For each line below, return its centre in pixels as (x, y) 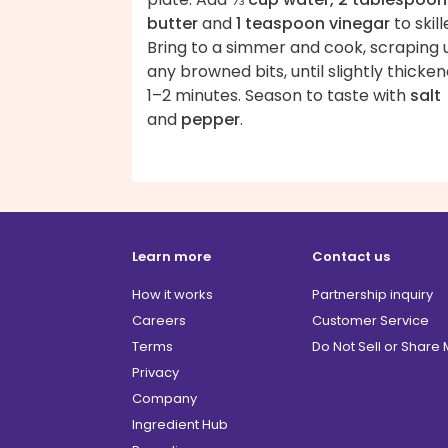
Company (164, 398)
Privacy (155, 372)
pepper (210, 119)
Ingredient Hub (180, 424)
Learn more (171, 256)
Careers (159, 320)
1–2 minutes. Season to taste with (278, 95)
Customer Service (370, 320)
